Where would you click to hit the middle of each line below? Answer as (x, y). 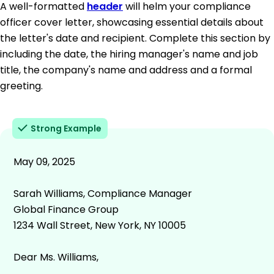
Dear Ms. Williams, (56, 257)
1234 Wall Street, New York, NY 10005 (100, 225)
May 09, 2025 (44, 161)
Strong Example (66, 128)
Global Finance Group (66, 209)
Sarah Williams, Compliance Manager (103, 193)
